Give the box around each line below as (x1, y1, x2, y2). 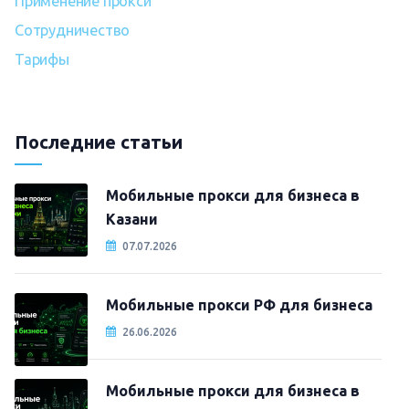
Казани (106, 211, 158, 227)
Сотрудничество (15, 22, 131, 38)
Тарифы (15, 51, 69, 68)
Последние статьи (15, 131, 183, 152)
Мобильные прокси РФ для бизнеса (106, 297, 372, 313)
